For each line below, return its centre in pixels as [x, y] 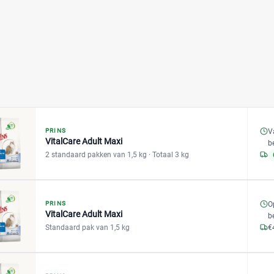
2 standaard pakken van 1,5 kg [97, 155]
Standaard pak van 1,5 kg [87, 228]
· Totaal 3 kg [169, 155]
